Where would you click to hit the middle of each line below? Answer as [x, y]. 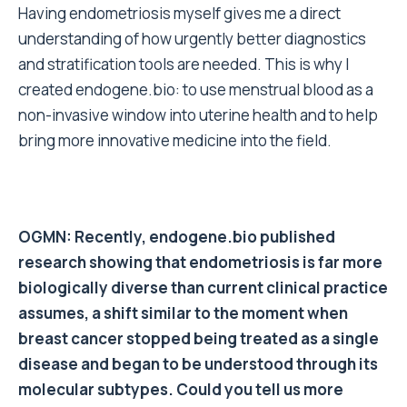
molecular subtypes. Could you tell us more [181, 390]
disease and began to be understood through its [198, 364]
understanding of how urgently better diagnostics [192, 39]
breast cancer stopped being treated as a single [199, 339]
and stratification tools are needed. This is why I [184, 65]
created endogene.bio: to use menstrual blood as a [196, 90]
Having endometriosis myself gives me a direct [179, 14]
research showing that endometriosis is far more [200, 263]
